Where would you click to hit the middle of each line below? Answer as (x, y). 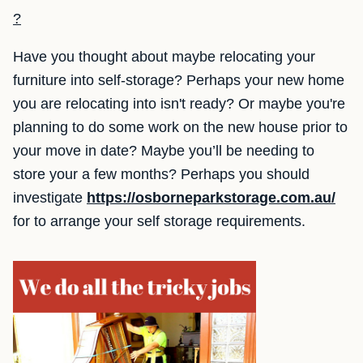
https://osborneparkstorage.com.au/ (211, 198)
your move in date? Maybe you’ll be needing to (164, 151)
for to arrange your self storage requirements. (159, 221)
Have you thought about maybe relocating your (164, 57)
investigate (50, 198)
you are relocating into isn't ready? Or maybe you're (179, 104)
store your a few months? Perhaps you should (161, 174)
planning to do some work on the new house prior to (180, 127)
